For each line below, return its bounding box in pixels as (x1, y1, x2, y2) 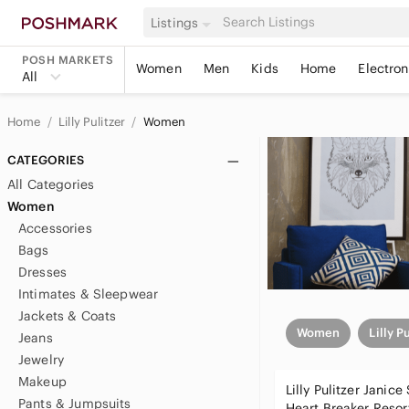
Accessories (18, 220, 92, 236)
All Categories (7, 176, 95, 193)
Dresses (18, 264, 68, 280)
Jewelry (18, 351, 65, 368)
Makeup (18, 373, 67, 390)
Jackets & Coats (18, 308, 117, 324)
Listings (151, 14, 199, 31)
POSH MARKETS (22, 53, 113, 67)
